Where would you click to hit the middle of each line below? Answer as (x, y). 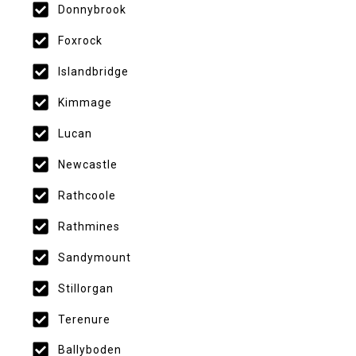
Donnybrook (92, 9)
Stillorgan (85, 288)
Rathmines (89, 226)
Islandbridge (93, 71)
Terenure (84, 319)
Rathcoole (87, 195)
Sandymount (94, 257)
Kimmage (85, 102)
